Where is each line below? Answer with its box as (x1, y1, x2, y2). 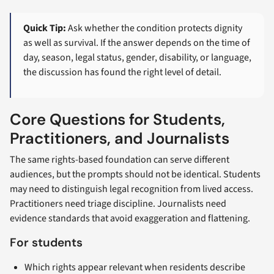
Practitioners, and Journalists (10, 128, 229, 149)
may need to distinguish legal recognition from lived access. (10, 182, 253, 196)
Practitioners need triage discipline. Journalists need (10, 196, 226, 210)
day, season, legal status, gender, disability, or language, (23, 51, 252, 65)
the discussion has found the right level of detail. (23, 65, 222, 80)
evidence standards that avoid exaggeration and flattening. (10, 211, 250, 225)
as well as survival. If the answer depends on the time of (23, 36, 251, 50)
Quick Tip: (23, 21, 67, 35)
